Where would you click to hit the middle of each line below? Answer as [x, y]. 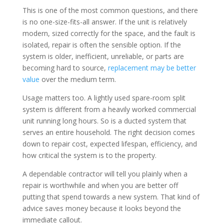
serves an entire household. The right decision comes [108, 132]
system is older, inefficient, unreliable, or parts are [103, 56]
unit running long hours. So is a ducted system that [104, 120]
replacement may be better [152, 67]
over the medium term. [77, 79]
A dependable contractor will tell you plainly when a [105, 173]
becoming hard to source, [65, 67]
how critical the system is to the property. [89, 155]
